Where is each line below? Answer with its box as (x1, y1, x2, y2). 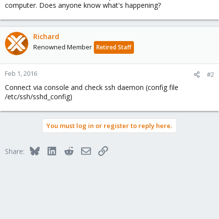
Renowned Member (33, 43, 92, 51)
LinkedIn (56, 145, 83, 154)
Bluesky (39, 145, 64, 154)
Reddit (73, 145, 93, 154)
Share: (5, 147, 24, 156)
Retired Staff (96, 43, 131, 51)
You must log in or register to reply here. (46, 121, 172, 130)
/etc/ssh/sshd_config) (5, 92, 72, 101)
